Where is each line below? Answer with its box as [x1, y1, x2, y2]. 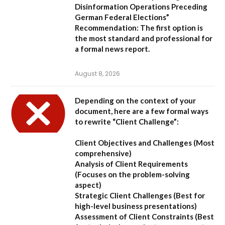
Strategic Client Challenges [75, 191, 172, 200]
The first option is [139, 23, 203, 33]
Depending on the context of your [75, 96, 196, 105]
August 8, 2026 [75, 69, 120, 78]
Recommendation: [75, 23, 139, 33]
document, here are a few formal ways [75, 106, 208, 116]
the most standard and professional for [75, 34, 212, 43]
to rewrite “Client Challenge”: [75, 117, 179, 127]
